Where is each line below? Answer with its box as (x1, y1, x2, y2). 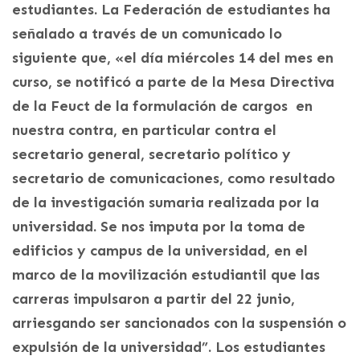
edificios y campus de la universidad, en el (12, 241, 308, 260)
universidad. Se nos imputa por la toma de (12, 217, 305, 235)
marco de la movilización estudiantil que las (12, 265, 320, 284)
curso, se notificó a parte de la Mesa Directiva (12, 72, 334, 91)
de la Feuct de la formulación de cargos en (12, 96, 313, 115)
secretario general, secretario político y (12, 145, 291, 163)
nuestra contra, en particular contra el (12, 121, 276, 139)
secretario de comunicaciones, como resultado (12, 169, 335, 187)
